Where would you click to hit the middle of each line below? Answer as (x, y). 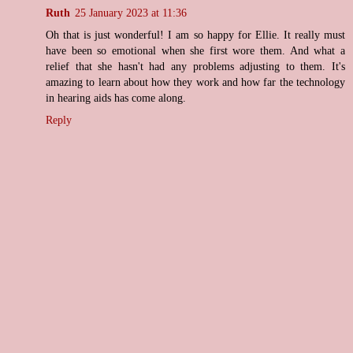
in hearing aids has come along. (116, 98)
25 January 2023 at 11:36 (131, 13)
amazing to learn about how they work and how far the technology (195, 82)
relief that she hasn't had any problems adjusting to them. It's (195, 67)
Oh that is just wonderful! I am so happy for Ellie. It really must (195, 35)
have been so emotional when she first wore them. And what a (195, 51)
